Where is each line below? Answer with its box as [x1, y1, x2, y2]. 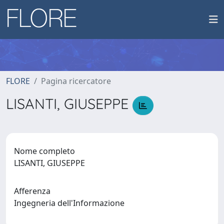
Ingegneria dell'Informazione [14, 197, 128, 208]
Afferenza [14, 185, 50, 196]
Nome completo [14, 145, 75, 156]
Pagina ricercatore [41, 75, 111, 86]
